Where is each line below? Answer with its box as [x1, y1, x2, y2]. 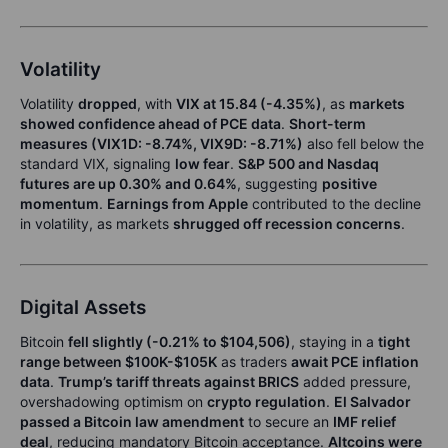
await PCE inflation [291, 353, 419, 370]
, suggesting [237, 175, 322, 192]
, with [137, 95, 176, 112]
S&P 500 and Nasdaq [238, 155, 379, 172]
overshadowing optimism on [20, 393, 207, 410]
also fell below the [303, 135, 424, 152]
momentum [20, 195, 99, 212]
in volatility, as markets [20, 215, 173, 232]
